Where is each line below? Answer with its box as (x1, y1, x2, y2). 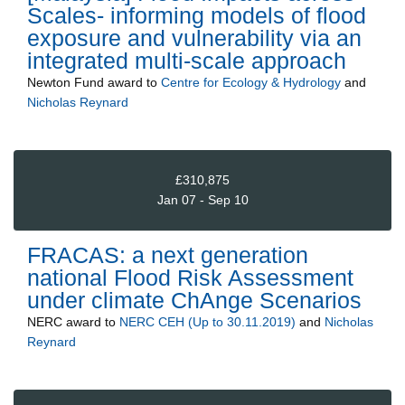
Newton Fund (27, 74, 104, 89)
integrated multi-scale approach (27, 47, 346, 73)
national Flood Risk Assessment (27, 264, 353, 290)
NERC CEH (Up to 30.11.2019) (119, 314, 296, 329)
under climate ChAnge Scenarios (27, 287, 362, 313)
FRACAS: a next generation (27, 241, 308, 268)
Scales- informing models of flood (27, 2, 366, 28)
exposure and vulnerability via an (27, 24, 362, 51)
